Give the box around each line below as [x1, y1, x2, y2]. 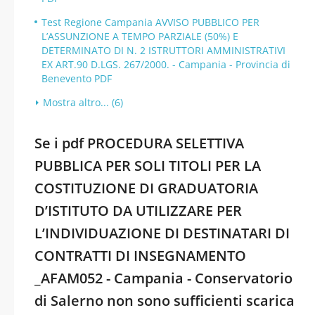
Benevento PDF [41, 72, 112, 85]
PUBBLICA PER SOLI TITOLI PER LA [34, 156, 261, 175]
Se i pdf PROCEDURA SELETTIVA [34, 134, 244, 153]
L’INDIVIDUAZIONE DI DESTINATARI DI [34, 224, 290, 243]
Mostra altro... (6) [43, 96, 123, 109]
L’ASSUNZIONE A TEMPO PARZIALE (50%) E [41, 30, 238, 43]
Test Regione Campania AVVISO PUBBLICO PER [41, 15, 259, 29]
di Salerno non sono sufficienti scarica [34, 291, 295, 310]
